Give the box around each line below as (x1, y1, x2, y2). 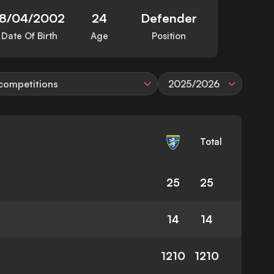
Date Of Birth (1, 30, 58, 42)
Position (151, 30, 186, 42)
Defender (140, 10, 197, 26)
